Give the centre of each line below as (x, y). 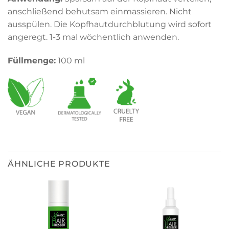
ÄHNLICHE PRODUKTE (59, 164)
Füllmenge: (32, 60)
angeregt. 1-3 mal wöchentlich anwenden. (93, 37)
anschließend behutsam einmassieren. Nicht (100, 11)
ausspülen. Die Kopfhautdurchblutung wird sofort (110, 24)
